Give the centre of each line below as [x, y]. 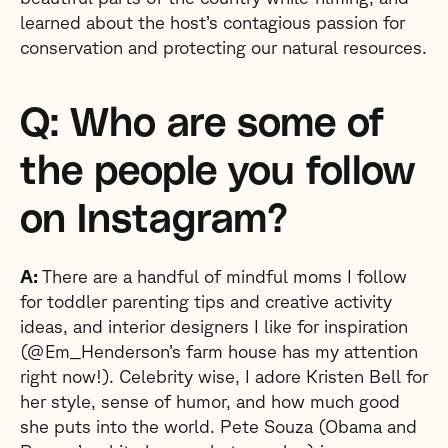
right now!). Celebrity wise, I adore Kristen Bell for [224, 376]
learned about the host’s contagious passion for [212, 22]
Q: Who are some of [202, 124]
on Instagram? [154, 220]
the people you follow [217, 172]
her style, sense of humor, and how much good [210, 401]
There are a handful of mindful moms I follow [224, 276]
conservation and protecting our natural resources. [223, 47]
